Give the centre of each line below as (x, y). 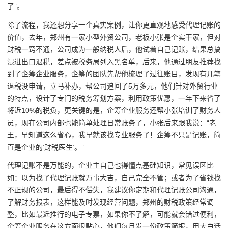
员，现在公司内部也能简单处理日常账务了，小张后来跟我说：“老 (112, 122)
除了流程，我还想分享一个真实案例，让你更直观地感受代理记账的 (114, 25)
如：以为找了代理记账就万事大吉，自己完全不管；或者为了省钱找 (114, 178)
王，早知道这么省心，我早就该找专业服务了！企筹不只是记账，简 (114, 135)
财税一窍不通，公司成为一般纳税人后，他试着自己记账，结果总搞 (114, 49)
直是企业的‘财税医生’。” (46, 147)
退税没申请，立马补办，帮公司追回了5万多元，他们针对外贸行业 (112, 86)
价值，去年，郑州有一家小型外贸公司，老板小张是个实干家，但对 (114, 37)
